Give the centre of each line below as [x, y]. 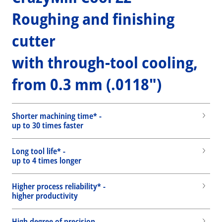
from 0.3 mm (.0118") [87, 84]
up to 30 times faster [48, 125]
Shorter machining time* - [57, 116]
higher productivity [45, 196]
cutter [34, 40]
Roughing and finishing [93, 19]
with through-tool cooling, [105, 62]
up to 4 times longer [47, 161]
